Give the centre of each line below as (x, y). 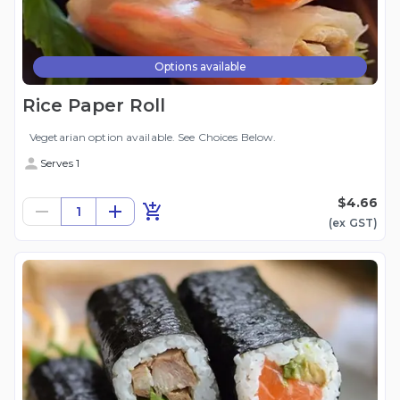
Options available (200, 67)
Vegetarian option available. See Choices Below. (153, 137)
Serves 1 (60, 163)
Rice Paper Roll (94, 106)
